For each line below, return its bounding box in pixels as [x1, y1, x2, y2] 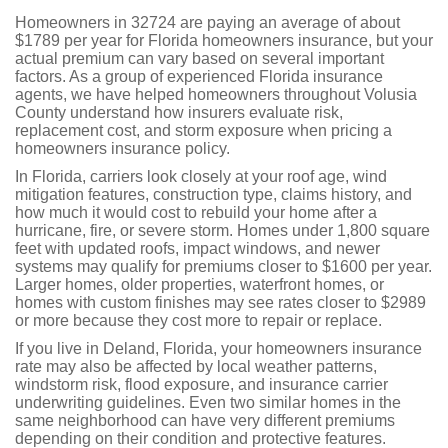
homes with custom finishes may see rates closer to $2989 [15, 294, 426, 311]
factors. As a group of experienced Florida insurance [15, 68, 383, 85]
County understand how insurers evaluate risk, [15, 104, 343, 121]
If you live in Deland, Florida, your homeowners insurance [15, 340, 422, 357]
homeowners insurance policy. [15, 140, 230, 157]
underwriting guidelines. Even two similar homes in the [15, 394, 401, 411]
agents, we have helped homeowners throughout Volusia [15, 86, 417, 103]
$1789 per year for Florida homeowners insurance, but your [15, 32, 433, 49]
